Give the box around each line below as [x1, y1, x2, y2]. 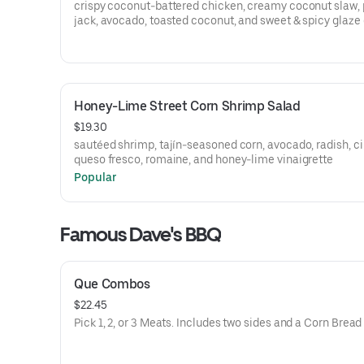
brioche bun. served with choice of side [74, 28, 273, 41]
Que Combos [74, 276, 150, 292]
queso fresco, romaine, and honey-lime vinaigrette [74, 153, 334, 166]
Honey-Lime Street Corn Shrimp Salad [74, 98, 301, 114]
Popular [74, 171, 117, 184]
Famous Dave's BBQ [60, 223, 221, 246]
